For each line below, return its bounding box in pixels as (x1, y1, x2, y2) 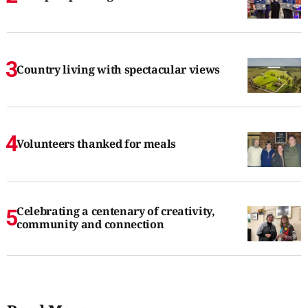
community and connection (16, 217, 164, 232)
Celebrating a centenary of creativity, (16, 203, 215, 219)
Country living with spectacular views (16, 61, 221, 77)
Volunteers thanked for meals (16, 135, 177, 151)
